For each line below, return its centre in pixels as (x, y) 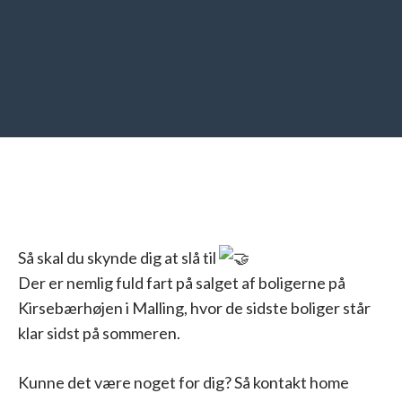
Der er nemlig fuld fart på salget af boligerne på (182, 283)
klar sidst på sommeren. (99, 333)
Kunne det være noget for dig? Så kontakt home (184, 382)
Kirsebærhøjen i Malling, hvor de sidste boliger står (194, 308)
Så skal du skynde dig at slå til (118, 258)
